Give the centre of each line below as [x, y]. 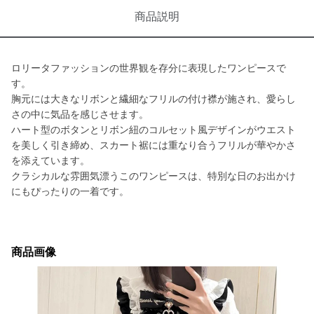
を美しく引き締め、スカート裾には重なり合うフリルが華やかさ [153, 145]
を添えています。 [50, 161]
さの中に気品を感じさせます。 [80, 114]
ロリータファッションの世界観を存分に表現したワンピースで [149, 68]
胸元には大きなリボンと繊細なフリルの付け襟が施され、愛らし [153, 99]
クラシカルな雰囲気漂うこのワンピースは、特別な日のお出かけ [153, 176]
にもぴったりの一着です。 [70, 191]
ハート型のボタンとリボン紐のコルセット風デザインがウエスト [153, 130]
